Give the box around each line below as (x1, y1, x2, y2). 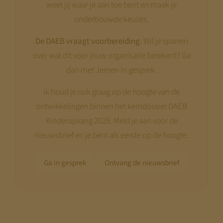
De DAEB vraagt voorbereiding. (35, 35, 142, 48)
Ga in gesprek (44, 157, 87, 169)
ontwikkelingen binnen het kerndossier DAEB (36, 101, 187, 113)
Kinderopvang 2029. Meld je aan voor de (45, 115, 178, 127)
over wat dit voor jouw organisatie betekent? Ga (32, 50, 191, 62)
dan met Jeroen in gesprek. (66, 64, 157, 77)
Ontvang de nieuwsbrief (105, 157, 179, 169)
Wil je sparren (141, 35, 188, 48)
